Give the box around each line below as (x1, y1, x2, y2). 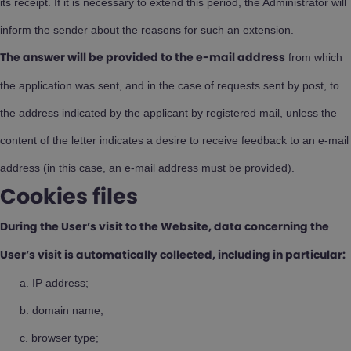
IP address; (32, 277, 89, 289)
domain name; (32, 304, 103, 317)
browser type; (31, 331, 99, 344)
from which (285, 51, 342, 63)
